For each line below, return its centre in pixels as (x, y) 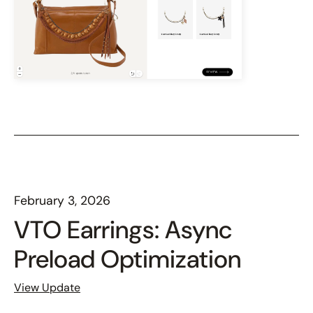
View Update (47, 287)
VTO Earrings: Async (123, 230)
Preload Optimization (128, 259)
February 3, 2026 (62, 200)
